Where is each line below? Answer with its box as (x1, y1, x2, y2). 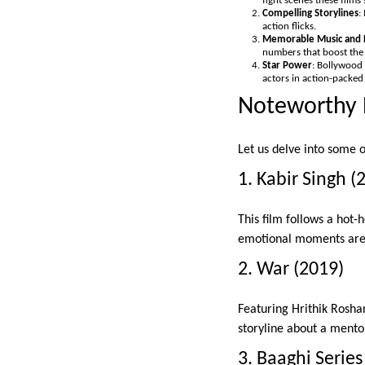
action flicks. (262, 21, 316, 33)
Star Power (262, 60, 312, 72)
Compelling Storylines (262, 8, 358, 20)
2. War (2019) (238, 259, 344, 279)
